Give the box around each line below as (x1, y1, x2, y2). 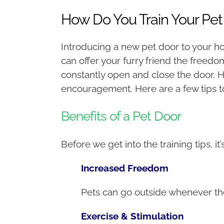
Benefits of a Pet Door (60, 108, 181, 123)
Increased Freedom (80, 162, 168, 173)
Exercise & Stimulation (80, 210, 183, 221)
